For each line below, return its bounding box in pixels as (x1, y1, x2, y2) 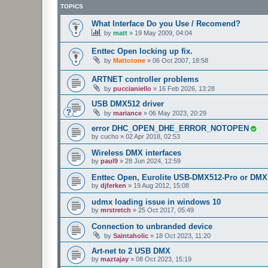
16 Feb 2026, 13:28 (159, 84, 215, 92)
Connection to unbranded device (92, 221, 212, 231)
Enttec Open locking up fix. (92, 47, 193, 56)
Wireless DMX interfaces (92, 148, 181, 157)
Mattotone (113, 57, 145, 65)
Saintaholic (113, 232, 148, 239)
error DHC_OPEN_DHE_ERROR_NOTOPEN (92, 123, 249, 133)
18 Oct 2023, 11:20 (156, 232, 211, 239)
